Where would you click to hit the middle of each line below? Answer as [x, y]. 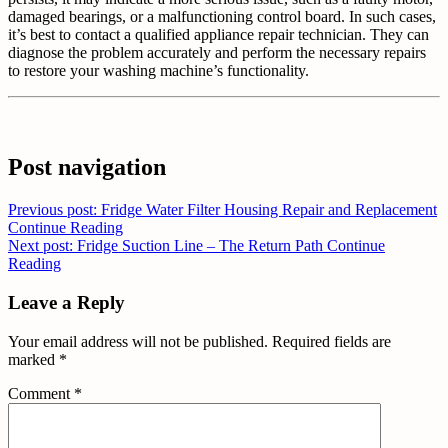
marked [33, 359]
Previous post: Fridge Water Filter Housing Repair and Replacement [222, 210]
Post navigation [87, 167]
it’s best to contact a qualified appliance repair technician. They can [218, 34]
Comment [41, 393]
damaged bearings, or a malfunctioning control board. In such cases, [222, 16]
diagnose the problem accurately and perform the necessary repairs [217, 52]
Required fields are [331, 341]
